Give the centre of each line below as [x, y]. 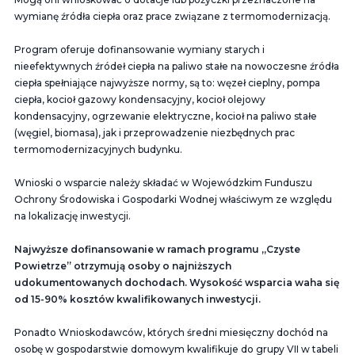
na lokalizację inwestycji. [73, 216]
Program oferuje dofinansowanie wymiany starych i [139, 49]
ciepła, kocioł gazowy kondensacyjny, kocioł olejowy [140, 99]
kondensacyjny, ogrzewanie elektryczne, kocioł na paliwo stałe [166, 116]
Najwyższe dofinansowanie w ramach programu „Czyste [157, 249]
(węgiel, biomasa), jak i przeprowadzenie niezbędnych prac [155, 132]
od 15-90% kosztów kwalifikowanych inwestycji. [137, 299]
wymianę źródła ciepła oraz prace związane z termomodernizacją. [172, 16]
